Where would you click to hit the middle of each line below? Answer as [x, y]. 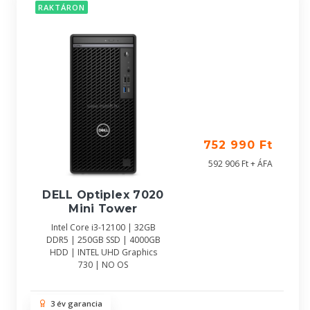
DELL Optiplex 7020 [103, 194]
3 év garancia [74, 303]
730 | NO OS [103, 264]
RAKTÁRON [62, 8]
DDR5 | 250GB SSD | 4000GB [103, 239]
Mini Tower [103, 208]
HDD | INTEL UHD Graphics [103, 252]
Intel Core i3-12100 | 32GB [103, 227]
